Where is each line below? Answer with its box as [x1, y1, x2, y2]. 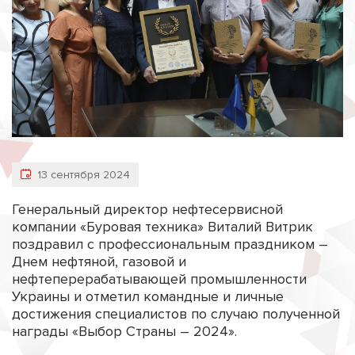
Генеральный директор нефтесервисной [12, 200, 283, 219]
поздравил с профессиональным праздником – [12, 235, 328, 254]
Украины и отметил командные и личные [12, 288, 284, 306]
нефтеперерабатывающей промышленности [12, 270, 307, 288]
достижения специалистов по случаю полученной [12, 305, 340, 323]
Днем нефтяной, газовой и [12, 253, 186, 271]
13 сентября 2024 [33, 168, 130, 182]
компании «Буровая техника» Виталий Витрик [12, 218, 313, 236]
